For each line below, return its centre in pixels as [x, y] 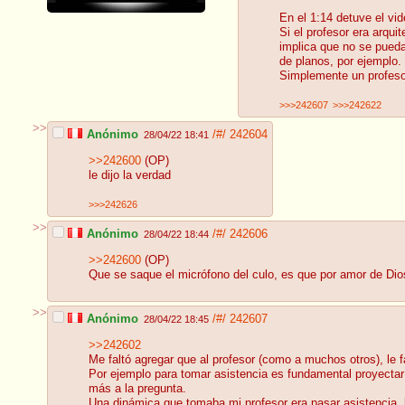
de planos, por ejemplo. [340, 62]
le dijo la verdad [130, 176]
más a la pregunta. [137, 389]
